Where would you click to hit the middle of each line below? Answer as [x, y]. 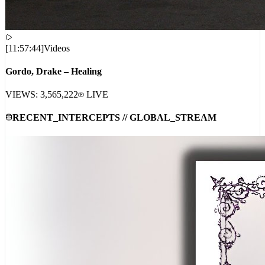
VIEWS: [23, 109]
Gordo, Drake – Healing [54, 86]
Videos [57, 62]
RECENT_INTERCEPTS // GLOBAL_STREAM [114, 132]
